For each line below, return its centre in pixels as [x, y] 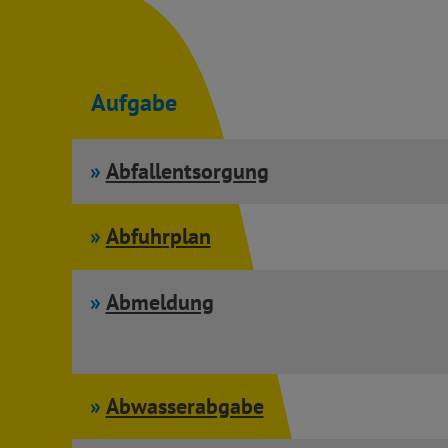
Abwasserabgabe [184, 406]
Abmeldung [159, 301]
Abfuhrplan [158, 236]
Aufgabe [134, 102]
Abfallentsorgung [187, 171]
